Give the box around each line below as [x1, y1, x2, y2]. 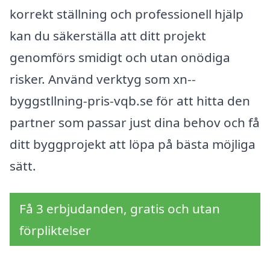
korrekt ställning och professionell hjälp [10, 5, 243, 22]
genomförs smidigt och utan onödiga [10, 48, 230, 66]
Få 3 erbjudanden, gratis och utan [19, 200, 220, 218]
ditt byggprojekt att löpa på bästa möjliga [10, 135, 256, 152]
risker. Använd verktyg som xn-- [10, 70, 196, 87]
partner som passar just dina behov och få [10, 113, 260, 131]
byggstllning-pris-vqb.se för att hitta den [10, 92, 250, 109]
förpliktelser [19, 222, 91, 239]
